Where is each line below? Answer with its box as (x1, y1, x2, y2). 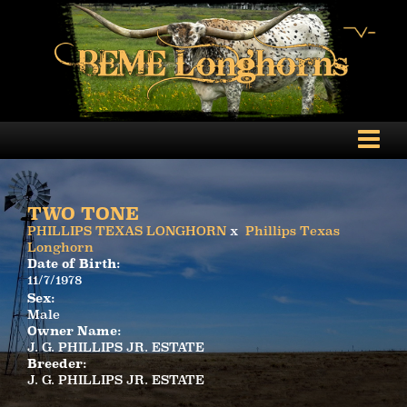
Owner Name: (27, 323, 122, 338)
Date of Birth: (27, 256, 121, 271)
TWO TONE (27, 203, 139, 223)
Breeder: (27, 356, 87, 371)
